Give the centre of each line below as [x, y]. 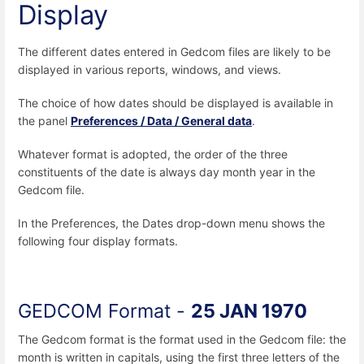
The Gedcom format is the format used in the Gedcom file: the [182, 339]
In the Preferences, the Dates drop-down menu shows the [171, 223]
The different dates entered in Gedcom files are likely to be [174, 51]
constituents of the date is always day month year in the [167, 172]
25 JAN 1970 [249, 310]
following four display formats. [98, 241]
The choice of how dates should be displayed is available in [175, 102]
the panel [44, 120]
